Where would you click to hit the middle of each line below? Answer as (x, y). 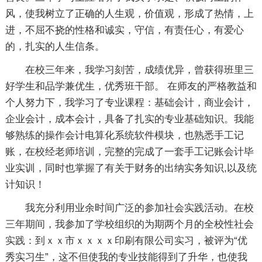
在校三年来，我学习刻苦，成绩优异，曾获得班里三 (139, 70)
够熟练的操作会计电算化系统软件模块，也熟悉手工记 (124, 135)
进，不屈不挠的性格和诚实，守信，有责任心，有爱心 (124, 30)
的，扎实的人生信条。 (55, 46)
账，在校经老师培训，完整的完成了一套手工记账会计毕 (129, 152)
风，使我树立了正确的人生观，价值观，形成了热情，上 (129, 14)
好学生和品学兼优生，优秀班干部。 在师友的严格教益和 (131, 86)
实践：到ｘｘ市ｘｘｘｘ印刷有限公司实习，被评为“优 (126, 241)
